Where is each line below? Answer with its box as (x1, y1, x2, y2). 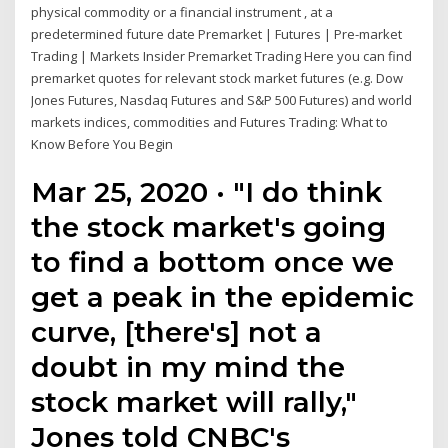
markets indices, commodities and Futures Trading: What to (31, 112, 389, 131)
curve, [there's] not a (31, 315, 323, 350)
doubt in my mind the (31, 350, 346, 385)
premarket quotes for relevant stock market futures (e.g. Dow (31, 68, 404, 87)
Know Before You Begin (31, 134, 174, 153)
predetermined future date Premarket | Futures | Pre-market (31, 24, 403, 43)
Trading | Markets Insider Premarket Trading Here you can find (31, 46, 413, 65)
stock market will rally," (31, 385, 358, 420)
